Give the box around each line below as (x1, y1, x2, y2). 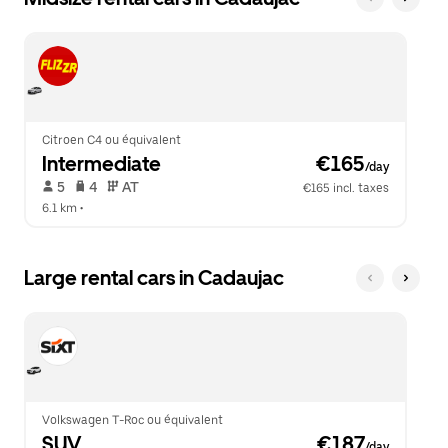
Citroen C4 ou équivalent (42, 133, 181, 147)
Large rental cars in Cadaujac (24, 266, 284, 290)
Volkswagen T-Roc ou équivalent (42, 413, 223, 427)
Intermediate (42, 152, 161, 176)
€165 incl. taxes (303, 181, 390, 195)
